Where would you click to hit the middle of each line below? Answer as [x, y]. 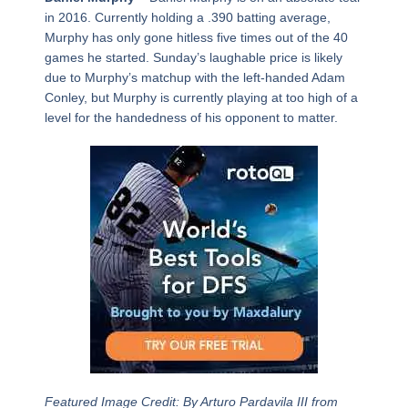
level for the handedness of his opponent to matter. [191, 117]
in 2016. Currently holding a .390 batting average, [187, 17]
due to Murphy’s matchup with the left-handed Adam [194, 77]
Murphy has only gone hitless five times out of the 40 [196, 37]
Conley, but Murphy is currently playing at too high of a [201, 97]
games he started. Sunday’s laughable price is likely [193, 57]
